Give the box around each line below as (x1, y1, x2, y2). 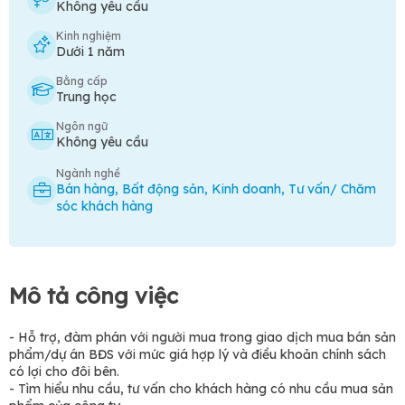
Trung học (56, 89, 117, 105)
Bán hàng (56, 181, 115, 197)
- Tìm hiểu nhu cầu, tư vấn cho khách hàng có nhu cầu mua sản (9, 381, 393, 397)
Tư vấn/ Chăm (288, 181, 376, 197)
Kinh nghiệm (56, 29, 121, 42)
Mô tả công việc (9, 282, 178, 309)
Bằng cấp (56, 74, 108, 88)
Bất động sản (122, 181, 204, 197)
